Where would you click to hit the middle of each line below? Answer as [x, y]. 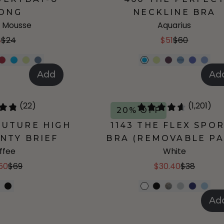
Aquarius [174, 25]
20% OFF [138, 110]
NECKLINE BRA [174, 12]
